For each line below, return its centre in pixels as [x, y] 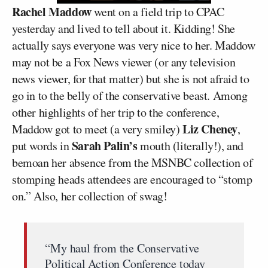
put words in [42, 146]
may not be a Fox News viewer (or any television [124, 62]
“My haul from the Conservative [122, 248]
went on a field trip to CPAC [158, 12]
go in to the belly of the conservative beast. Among [130, 95]
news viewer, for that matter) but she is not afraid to [131, 79]
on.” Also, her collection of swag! [90, 196]
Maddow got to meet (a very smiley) [98, 129]
